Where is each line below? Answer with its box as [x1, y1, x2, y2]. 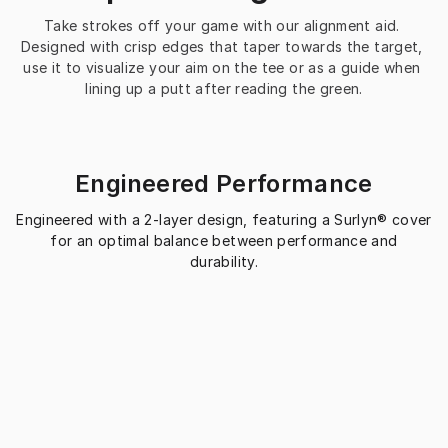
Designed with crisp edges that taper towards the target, [21, 38, 423, 56]
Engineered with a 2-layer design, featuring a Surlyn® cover [16, 211, 432, 229]
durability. [190, 253, 258, 271]
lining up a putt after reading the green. [85, 80, 363, 98]
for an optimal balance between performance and [50, 232, 398, 250]
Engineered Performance [75, 169, 373, 199]
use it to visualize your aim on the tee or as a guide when [23, 59, 421, 77]
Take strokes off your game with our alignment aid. [44, 17, 400, 35]
